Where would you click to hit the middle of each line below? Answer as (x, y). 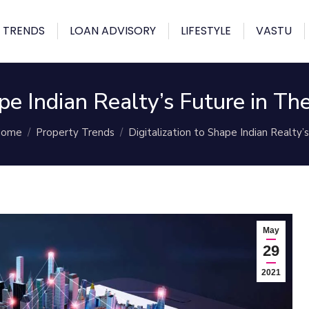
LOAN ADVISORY (113, 31)
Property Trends (75, 132)
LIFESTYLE (206, 31)
